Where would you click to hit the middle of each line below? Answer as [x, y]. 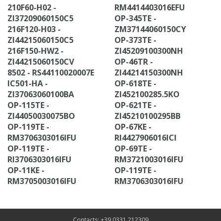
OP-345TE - [135, 18]
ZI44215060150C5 [40, 40]
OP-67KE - [133, 127]
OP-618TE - [135, 83]
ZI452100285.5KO [147, 94]
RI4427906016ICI [146, 138]
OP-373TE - [135, 40]
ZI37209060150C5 [40, 18]
